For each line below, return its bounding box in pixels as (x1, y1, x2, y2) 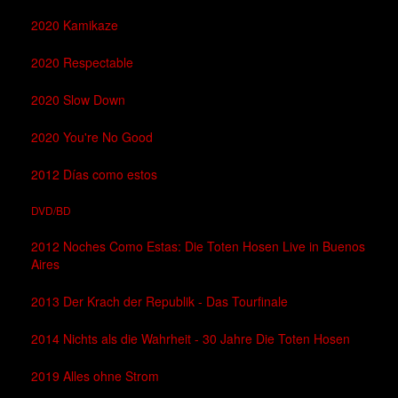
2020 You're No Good (31, 128, 153, 147)
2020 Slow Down (31, 91, 125, 109)
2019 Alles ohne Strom (31, 367, 159, 386)
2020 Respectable (31, 53, 133, 72)
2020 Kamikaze (31, 16, 118, 35)
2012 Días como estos (31, 165, 157, 184)
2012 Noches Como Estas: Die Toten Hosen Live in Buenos (31, 237, 365, 256)
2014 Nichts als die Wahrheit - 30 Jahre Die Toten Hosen (31, 330, 350, 348)
